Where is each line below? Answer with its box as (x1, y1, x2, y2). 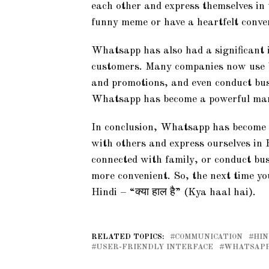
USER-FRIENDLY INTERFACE (96, 243, 213, 251)
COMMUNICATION (175, 233, 243, 241)
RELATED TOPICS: (91, 233, 164, 241)
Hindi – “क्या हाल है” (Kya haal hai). (91, 187, 256, 198)
